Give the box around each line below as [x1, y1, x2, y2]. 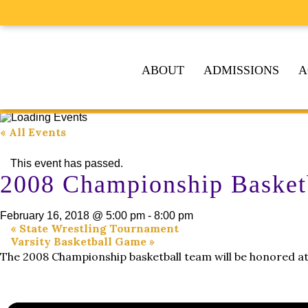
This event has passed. [10, 157, 123, 169]
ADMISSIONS [203, 63, 279, 77]
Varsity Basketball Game [10, 234, 149, 248]
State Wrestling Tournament [16, 221, 179, 235]
